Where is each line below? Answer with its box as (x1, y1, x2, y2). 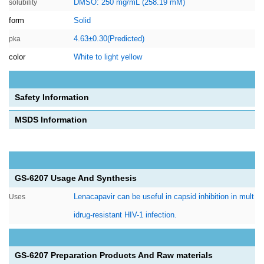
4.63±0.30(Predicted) (74, 34, 144, 43)
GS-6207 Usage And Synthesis (15, 173, 137, 183)
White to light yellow (74, 52, 142, 61)
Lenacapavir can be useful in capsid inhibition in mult (74, 192, 254, 201)
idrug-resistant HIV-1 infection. (74, 210, 177, 219)
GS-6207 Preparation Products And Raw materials (15, 250, 213, 260)
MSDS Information (15, 115, 87, 124)
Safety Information (15, 93, 89, 102)
